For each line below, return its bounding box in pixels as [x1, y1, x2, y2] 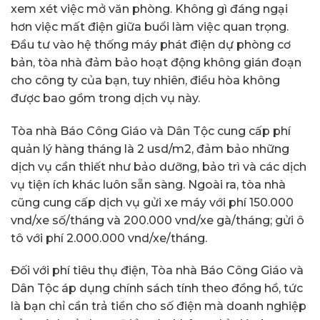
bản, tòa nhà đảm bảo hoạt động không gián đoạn [11, 55, 301, 69]
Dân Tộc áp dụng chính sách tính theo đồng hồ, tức [11, 281, 303, 296]
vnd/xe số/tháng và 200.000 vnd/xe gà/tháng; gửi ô [11, 213, 304, 227]
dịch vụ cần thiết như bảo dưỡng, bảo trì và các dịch [11, 159, 306, 174]
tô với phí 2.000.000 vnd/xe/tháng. [11, 231, 207, 245]
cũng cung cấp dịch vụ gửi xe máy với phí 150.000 [11, 195, 294, 209]
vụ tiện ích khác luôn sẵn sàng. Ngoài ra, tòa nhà [11, 177, 286, 191]
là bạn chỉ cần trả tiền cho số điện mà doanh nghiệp [11, 299, 306, 314]
